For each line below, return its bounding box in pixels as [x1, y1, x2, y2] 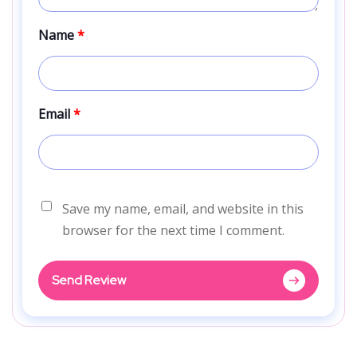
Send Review [52, 272, 126, 289]
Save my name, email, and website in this [62, 199, 304, 218]
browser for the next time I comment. [62, 221, 284, 239]
